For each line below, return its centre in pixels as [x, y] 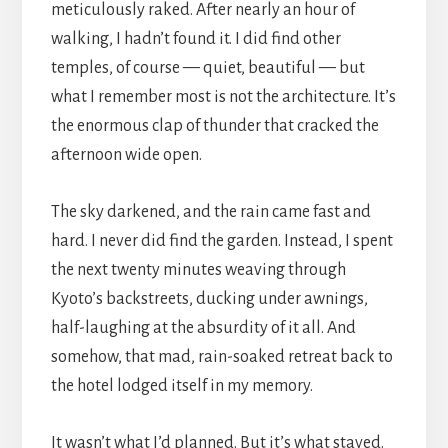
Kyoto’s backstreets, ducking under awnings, [209, 299]
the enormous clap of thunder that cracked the [214, 126]
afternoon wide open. [126, 155]
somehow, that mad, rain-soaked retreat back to [221, 357]
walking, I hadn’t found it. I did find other [195, 39]
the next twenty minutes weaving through [198, 270]
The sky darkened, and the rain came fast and [210, 212]
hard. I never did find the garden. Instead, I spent [221, 241]
